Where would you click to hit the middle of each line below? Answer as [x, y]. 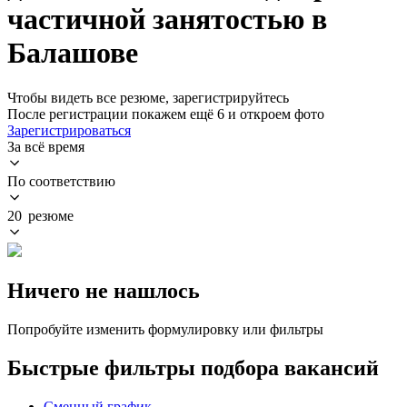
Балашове [73, 53]
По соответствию [61, 181]
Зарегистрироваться [69, 130]
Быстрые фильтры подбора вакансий [193, 367]
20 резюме [40, 215]
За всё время [46, 146]
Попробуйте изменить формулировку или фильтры [165, 329]
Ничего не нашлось [104, 290]
